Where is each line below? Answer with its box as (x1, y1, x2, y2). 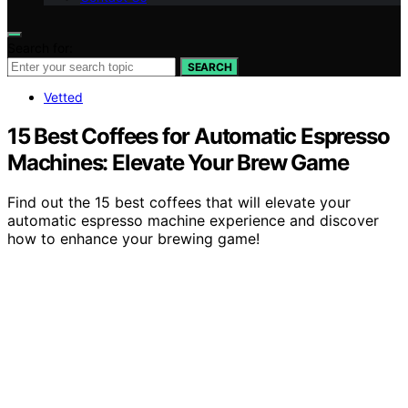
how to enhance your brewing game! (7, 229, 260, 249)
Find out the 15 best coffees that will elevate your (7, 193, 351, 212)
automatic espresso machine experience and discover (7, 211, 379, 230)
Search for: (7, 39, 73, 56)
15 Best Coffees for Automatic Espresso (7, 122, 390, 149)
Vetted (44, 88, 83, 105)
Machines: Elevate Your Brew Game (7, 148, 349, 176)
